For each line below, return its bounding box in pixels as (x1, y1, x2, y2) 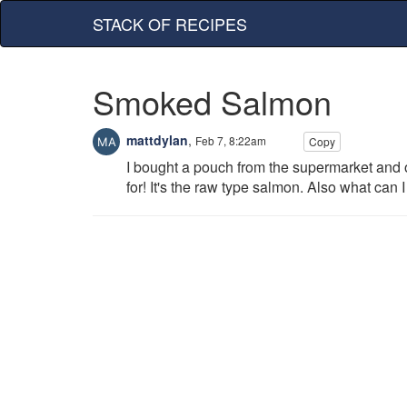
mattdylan (123, 130, 188, 149)
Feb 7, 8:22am (195, 132, 266, 148)
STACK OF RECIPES (93, 12, 247, 35)
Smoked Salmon (93, 78, 332, 124)
